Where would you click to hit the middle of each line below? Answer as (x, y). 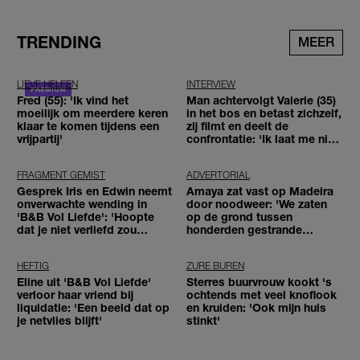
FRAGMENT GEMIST (61, 174)
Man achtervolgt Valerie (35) (261, 100)
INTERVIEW (211, 84)
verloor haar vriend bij (75, 294)
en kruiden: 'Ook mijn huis (256, 307)
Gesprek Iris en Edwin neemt (94, 190)
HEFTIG (33, 265)
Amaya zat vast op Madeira (260, 190)
